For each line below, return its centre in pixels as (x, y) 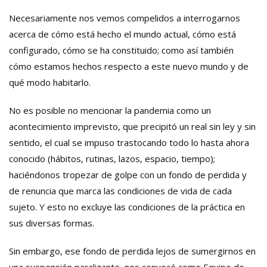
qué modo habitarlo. (50, 83)
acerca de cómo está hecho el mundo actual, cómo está (122, 34)
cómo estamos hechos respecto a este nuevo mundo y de (129, 66)
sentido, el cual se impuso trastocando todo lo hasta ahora (129, 143)
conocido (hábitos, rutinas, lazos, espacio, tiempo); (112, 159)
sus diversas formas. (52, 223)
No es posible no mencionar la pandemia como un (110, 111)
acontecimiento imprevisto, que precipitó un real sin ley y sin (132, 127)
